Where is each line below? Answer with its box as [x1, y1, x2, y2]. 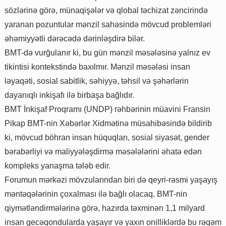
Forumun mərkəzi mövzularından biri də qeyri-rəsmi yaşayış [5, 176, 217, 185]
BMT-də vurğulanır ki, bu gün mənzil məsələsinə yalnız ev [5, 48, 210, 58]
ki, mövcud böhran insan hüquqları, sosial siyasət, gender [5, 133, 209, 142]
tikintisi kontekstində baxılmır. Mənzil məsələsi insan [5, 63, 190, 72]
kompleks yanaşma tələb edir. [5, 161, 110, 171]
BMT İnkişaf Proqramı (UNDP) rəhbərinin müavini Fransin [5, 105, 210, 114]
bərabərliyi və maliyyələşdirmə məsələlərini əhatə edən [5, 147, 202, 156]
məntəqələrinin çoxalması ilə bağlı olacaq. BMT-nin [5, 190, 187, 199]
